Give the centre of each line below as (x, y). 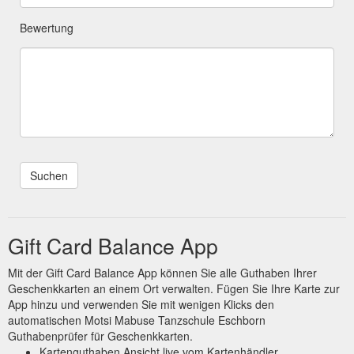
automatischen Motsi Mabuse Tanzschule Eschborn (137, 320)
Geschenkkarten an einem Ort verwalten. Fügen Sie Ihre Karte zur (174, 288)
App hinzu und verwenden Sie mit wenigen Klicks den (141, 304)
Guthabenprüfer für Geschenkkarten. (100, 335)
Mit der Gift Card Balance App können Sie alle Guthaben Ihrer (162, 272)
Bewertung (47, 27)
